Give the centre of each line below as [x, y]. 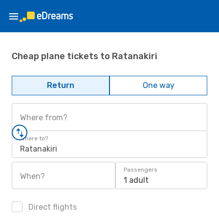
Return [61, 85]
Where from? [44, 118]
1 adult [136, 180]
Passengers [141, 170]
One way [158, 85]
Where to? [34, 138]
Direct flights [52, 207]
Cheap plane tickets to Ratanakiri [85, 56]
